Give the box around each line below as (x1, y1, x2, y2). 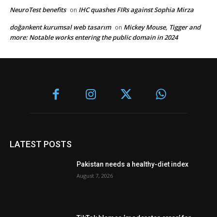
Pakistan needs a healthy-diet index (77, 160, 189, 168)
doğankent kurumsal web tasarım (10, 23, 111, 32)
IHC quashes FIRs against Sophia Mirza (78, 5, 194, 15)
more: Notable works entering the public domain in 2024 (10, 33, 178, 42)
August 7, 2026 (77, 171, 113, 179)
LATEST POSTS (10, 139, 72, 149)
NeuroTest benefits (10, 5, 66, 15)
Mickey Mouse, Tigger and (124, 23, 201, 32)
